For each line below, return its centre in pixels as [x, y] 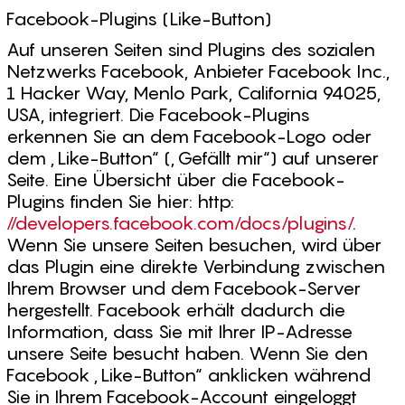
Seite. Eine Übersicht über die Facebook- [175, 180]
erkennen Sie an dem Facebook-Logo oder [189, 137]
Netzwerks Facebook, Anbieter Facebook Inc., [198, 71]
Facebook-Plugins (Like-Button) [139, 19]
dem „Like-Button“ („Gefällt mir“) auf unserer [193, 158]
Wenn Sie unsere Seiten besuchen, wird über [194, 245]
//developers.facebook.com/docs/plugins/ [179, 223]
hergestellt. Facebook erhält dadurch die [176, 310]
